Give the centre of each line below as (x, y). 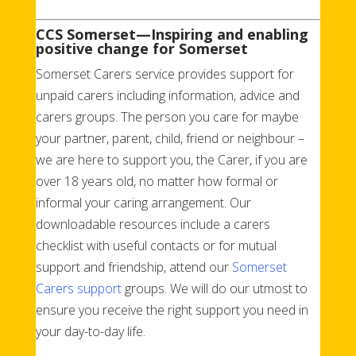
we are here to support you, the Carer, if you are (171, 159)
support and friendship (99, 267)
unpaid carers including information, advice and (167, 95)
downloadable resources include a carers (153, 224)
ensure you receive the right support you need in (172, 310)
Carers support (78, 288)
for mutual (247, 245)
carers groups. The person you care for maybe (167, 116)
